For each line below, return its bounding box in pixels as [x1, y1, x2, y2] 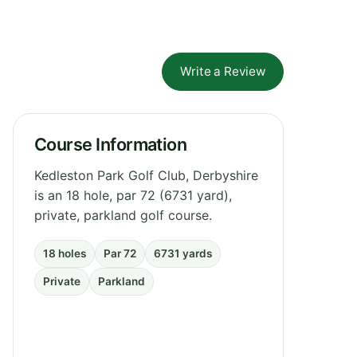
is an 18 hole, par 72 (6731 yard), [34, 186, 232, 203]
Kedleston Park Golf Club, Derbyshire [34, 167, 258, 183]
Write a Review [180, 63, 265, 79]
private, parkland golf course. [34, 206, 212, 223]
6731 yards [154, 246, 212, 260]
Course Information [34, 133, 187, 155]
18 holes [43, 246, 86, 260]
